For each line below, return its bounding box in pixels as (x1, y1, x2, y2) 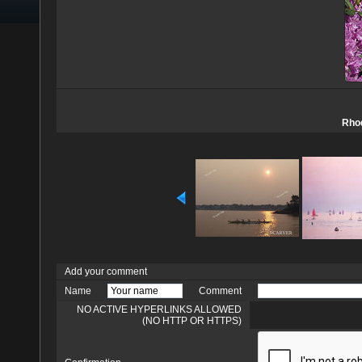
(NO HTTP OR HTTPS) (142, 315, 242, 326)
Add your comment (65, 266, 147, 277)
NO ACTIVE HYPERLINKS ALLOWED (77, 304, 242, 315)
